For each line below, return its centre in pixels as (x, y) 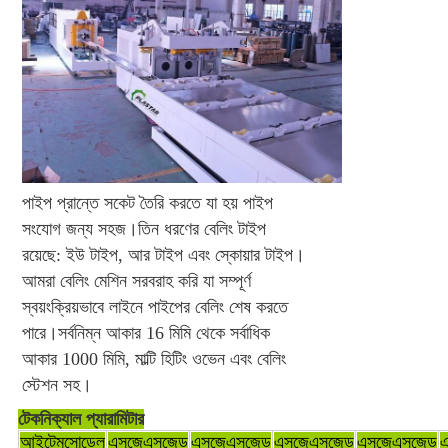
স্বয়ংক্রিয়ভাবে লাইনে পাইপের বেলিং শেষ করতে (154, 306)
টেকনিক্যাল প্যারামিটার (80, 418)
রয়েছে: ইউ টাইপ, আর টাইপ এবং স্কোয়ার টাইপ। (163, 254)
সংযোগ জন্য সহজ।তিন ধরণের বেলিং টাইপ (143, 228)
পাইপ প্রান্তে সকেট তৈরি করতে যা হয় (132, 202)
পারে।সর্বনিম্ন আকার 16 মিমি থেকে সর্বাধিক (145, 332)
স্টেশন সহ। (56, 384)
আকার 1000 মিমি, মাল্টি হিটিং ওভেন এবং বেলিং (153, 358)
